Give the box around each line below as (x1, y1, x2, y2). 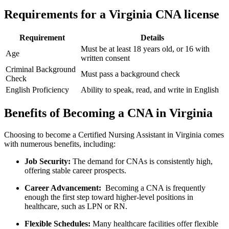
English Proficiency (6, 85, 69, 95)
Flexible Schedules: (25, 219, 90, 228)
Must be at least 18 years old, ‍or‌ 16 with (81, 44, 210, 54)
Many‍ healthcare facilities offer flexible (90, 219, 218, 228)
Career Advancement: (25, 183, 101, 192)
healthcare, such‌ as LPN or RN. (25, 201, 127, 211)
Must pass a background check (81, 70, 180, 79)
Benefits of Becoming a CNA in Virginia (4, 106, 213, 120)
